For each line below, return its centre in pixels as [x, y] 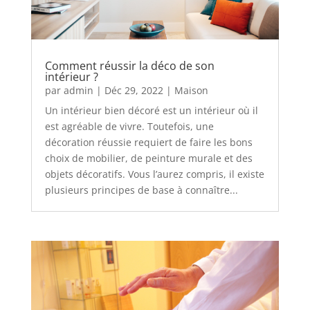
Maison [191, 91]
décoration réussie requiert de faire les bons [148, 143]
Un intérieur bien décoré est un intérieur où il [151, 111]
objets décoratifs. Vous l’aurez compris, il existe [154, 174]
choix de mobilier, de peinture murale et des [148, 158]
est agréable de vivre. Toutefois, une [129, 127]
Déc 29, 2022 [134, 91]
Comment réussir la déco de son [129, 66]
